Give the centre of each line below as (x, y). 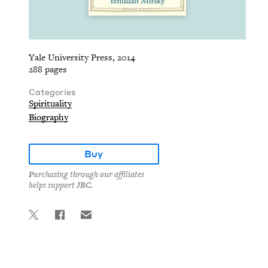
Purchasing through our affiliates (86, 175)
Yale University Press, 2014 (82, 57)
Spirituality (50, 103)
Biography (48, 117)
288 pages (48, 69)
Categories (52, 92)
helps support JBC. (61, 185)
